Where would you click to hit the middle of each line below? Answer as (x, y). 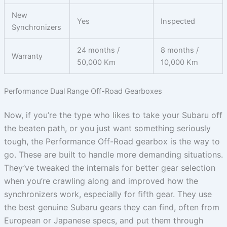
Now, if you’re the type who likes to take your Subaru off (113, 115)
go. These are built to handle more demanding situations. (113, 154)
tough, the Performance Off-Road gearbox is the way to (112, 141)
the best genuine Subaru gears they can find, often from (111, 207)
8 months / (180, 50)
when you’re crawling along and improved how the (101, 181)
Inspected (178, 21)
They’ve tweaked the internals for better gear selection (109, 167)
